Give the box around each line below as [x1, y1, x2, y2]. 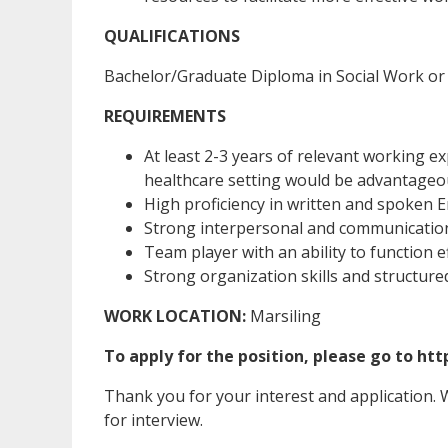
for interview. [104, 408, 203, 431]
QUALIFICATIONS [104, 24, 240, 47]
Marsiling [250, 304, 321, 327]
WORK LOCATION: [104, 304, 250, 327]
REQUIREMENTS [104, 104, 226, 127]
